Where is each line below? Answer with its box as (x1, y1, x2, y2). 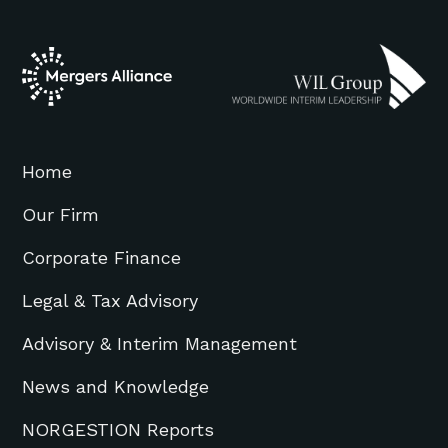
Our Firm (22, 203, 100, 225)
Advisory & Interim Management (22, 332, 298, 354)
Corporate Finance (22, 246, 182, 268)
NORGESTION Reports (22, 418, 215, 440)
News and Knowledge (22, 375, 210, 397)
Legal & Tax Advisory (22, 289, 199, 311)
